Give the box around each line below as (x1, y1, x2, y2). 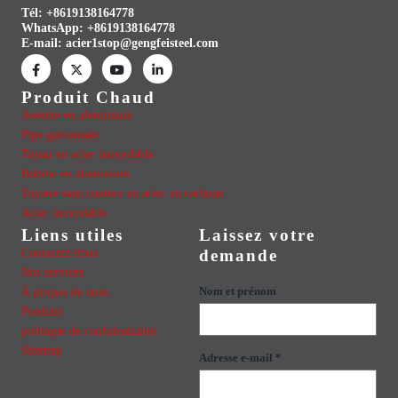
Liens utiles (21, 226, 123, 245)
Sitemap (21, 343, 62, 358)
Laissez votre (199, 226, 315, 245)
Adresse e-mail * (199, 351, 282, 365)
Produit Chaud (21, 88, 155, 107)
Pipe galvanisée (21, 127, 99, 142)
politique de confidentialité (21, 323, 156, 338)
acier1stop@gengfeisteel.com (66, 36, 219, 51)
